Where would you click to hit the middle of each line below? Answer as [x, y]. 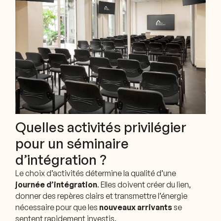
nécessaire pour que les [57, 207]
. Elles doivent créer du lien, [144, 184]
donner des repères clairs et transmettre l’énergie [102, 196]
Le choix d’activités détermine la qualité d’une [96, 173]
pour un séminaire [72, 143]
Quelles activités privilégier [101, 127]
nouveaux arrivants [137, 207]
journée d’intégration [56, 184]
